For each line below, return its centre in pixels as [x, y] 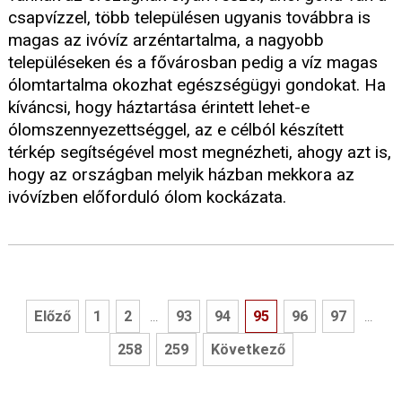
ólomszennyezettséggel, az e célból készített [176, 130]
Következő [248, 350]
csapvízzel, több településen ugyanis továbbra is [189, 18]
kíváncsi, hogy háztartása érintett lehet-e [159, 108]
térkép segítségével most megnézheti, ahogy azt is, [200, 153]
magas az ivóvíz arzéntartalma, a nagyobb [166, 40]
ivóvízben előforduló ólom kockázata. [147, 197]
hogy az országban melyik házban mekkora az [181, 175]
